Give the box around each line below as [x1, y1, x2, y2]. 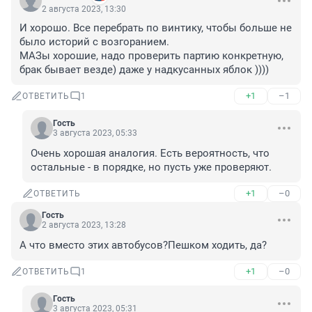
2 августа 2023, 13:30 [42, 4, 126, 15]
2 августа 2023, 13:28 [42, 220, 126, 231]
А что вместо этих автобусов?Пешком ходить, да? [19, 239, 267, 252]
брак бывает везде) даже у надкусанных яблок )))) [19, 63, 269, 77]
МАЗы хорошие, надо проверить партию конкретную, [19, 49, 283, 63]
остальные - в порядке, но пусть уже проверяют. [31, 161, 272, 174]
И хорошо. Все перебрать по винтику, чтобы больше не [19, 22, 292, 35]
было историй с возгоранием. [19, 36, 172, 49]
